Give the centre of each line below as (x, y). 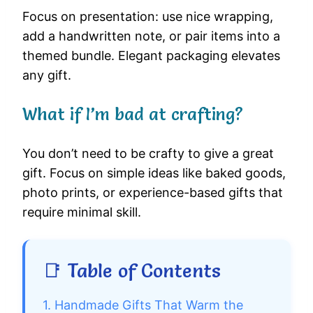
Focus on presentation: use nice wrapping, (148, 17)
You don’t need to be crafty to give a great (148, 154)
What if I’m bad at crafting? (133, 115)
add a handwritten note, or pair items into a (151, 36)
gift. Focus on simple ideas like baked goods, (154, 173)
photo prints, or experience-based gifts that (153, 193)
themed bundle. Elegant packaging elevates (151, 56)
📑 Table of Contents (132, 271)
